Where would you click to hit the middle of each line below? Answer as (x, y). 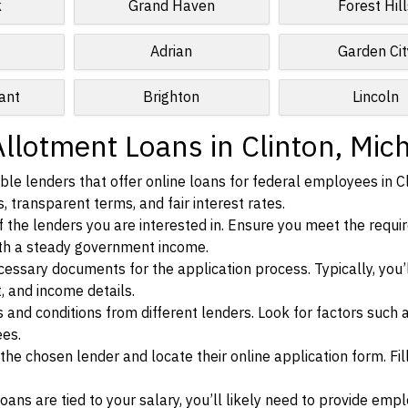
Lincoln (376, 97)
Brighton (172, 97)
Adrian (172, 52)
